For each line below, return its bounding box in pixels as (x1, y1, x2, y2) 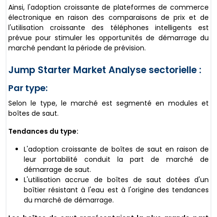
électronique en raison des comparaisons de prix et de (8, 13, 209, 23)
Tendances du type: (8, 126, 78, 137)
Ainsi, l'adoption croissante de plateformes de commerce (8, 2, 209, 13)
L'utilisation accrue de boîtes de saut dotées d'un (24, 175, 209, 185)
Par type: (8, 82, 47, 94)
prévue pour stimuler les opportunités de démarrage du (8, 33, 209, 43)
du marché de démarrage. (24, 195, 114, 205)
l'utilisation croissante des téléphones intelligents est (8, 23, 209, 33)
